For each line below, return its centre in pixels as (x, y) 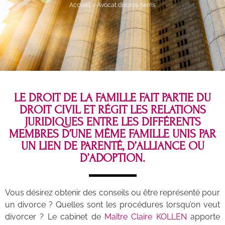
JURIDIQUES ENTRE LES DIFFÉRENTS (113, 122)
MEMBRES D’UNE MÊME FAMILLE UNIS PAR (113, 134)
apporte (203, 216)
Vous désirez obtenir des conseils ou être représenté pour (113, 192)
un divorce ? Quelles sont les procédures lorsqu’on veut (113, 204)
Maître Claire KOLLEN (145, 216)
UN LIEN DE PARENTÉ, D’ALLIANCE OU (113, 146)
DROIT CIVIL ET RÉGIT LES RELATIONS (113, 109)
